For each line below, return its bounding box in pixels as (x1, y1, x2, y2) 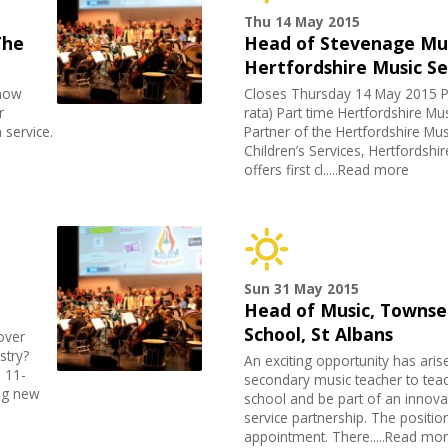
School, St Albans (244, 322, 394, 347)
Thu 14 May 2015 (244, 12, 361, 32)
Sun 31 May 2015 (244, 279, 360, 299)
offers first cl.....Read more (244, 160, 410, 180)
